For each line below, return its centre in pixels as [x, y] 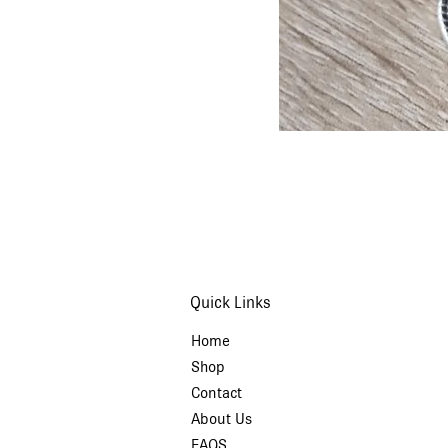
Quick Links [230, 303]
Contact [216, 393]
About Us [221, 419]
